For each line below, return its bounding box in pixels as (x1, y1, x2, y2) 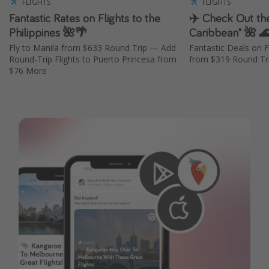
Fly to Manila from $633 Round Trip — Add (9, 42, 176, 54)
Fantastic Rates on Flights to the (9, 10, 160, 25)
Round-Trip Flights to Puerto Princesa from (9, 53, 177, 65)
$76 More (9, 65, 47, 77)
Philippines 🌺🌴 (9, 24, 87, 40)
